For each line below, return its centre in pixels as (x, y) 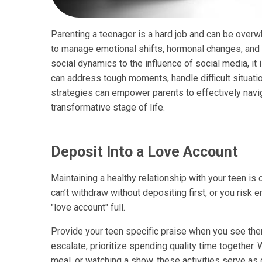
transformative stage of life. (108, 108)
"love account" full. (88, 208)
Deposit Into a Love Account (144, 152)
